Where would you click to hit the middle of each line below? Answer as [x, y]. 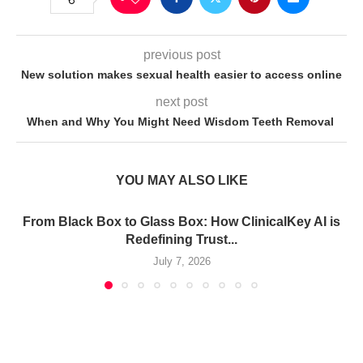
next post [181, 102]
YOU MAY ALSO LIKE [181, 181]
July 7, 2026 [181, 262]
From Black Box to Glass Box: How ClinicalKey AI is [181, 222]
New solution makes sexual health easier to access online [181, 75]
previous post [181, 55]
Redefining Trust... [181, 240]
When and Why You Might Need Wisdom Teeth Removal [181, 122]
